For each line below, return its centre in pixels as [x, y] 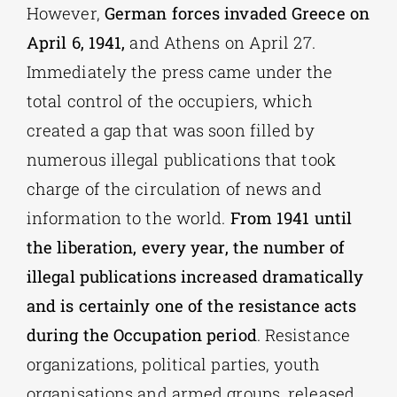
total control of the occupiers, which [169, 101]
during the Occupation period [141, 335]
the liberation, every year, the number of [186, 247]
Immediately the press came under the [179, 71]
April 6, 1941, [76, 42]
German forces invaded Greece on [237, 13]
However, [65, 13]
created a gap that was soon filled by [170, 130]
